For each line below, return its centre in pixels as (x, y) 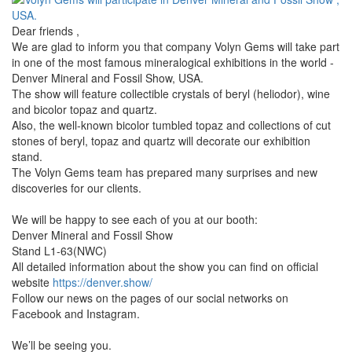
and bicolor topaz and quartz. (84, 110)
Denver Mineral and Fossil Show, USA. (108, 78)
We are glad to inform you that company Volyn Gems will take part (176, 47)
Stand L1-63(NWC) (59, 251)
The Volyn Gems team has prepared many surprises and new (165, 172)
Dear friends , (46, 31)
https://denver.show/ (103, 282)
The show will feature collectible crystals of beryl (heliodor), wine (171, 94)
